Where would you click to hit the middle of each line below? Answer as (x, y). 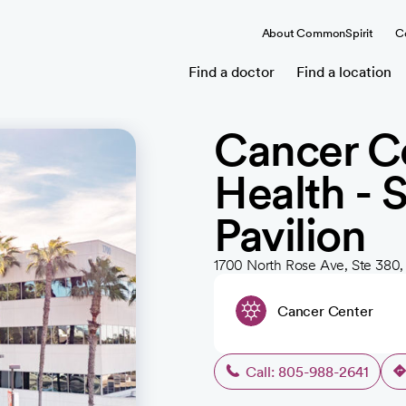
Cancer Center (325, 311)
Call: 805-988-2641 (307, 372)
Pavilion (290, 235)
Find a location (344, 72)
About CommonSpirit (317, 33)
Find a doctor (232, 72)
